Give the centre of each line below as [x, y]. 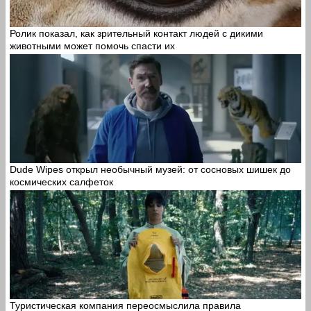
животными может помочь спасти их [92, 45]
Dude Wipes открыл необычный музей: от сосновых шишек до [150, 169]
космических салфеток [61, 182]
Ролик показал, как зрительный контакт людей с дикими [136, 33]
